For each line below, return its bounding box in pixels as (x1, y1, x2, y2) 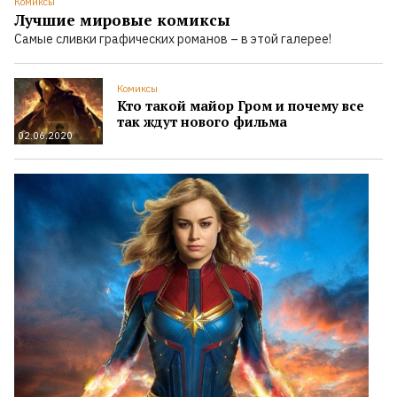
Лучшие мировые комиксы (14, 10, 230, 30)
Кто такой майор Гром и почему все (117, 97, 364, 114)
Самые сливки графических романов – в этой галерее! (14, 31, 331, 47)
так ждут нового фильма (117, 113, 287, 130)
